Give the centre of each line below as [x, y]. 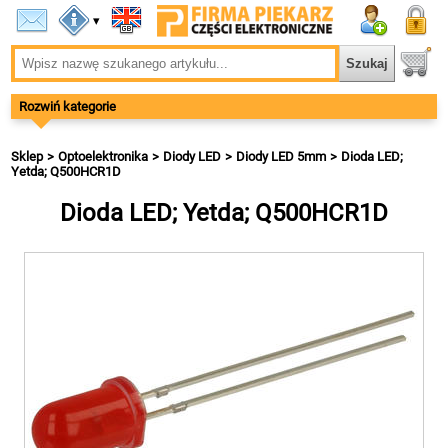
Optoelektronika [103, 156]
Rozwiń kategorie [68, 106]
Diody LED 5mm [281, 156]
